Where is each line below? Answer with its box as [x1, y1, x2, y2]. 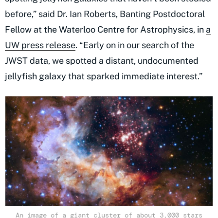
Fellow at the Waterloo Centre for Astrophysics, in [5, 24, 206, 35]
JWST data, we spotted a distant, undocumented [5, 55, 199, 66]
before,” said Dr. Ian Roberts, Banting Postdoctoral [5, 9, 205, 19]
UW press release [5, 40, 75, 51]
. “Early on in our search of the [75, 40, 194, 51]
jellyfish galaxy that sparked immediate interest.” [5, 71, 204, 82]
